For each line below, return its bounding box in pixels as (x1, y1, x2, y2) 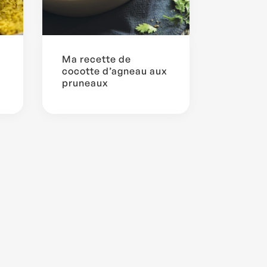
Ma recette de (62, 52, 131, 65)
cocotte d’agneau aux (62, 64, 167, 77)
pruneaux (62, 76, 108, 89)
